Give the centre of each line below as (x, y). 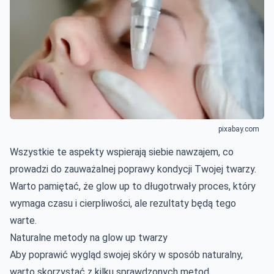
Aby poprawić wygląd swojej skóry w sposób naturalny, (126, 254)
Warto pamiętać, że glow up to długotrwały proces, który (133, 186)
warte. (23, 220)
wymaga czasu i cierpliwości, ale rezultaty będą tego (123, 203)
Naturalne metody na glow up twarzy (89, 237)
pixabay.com (239, 129)
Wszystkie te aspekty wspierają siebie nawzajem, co (122, 152)
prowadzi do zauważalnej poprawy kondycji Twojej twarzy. (133, 169)
